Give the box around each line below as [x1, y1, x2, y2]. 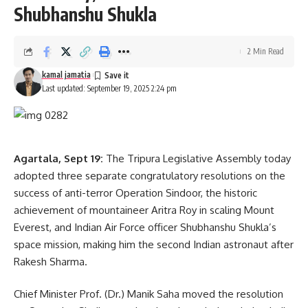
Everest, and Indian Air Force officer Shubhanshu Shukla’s [14, 220, 276, 234]
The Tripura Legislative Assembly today [103, 151, 291, 165]
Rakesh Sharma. [14, 254, 87, 268]
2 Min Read [247, 45, 284, 56]
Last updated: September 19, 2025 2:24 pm [41, 82, 177, 93]
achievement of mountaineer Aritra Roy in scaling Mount [14, 203, 274, 217]
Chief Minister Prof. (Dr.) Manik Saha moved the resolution [14, 287, 283, 301]
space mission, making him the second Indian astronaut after [14, 237, 294, 251]
